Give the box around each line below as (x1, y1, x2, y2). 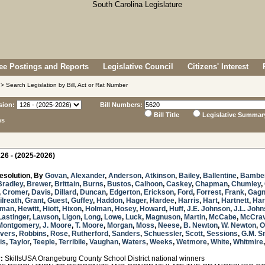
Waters (122, 238, 146, 246)
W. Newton (221, 221, 256, 230)
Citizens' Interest (188, 62, 248, 71)
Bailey (179, 172, 199, 180)
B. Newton (183, 221, 218, 230)
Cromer (2, 188, 28, 196)
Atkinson (145, 172, 175, 180)
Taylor (9, 238, 30, 246)
